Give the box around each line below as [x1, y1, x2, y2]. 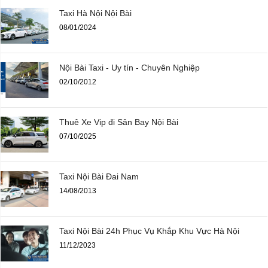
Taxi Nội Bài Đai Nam [59, 172, 139, 182]
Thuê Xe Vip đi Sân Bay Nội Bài [59, 117, 178, 127]
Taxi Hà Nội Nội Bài [59, 8, 132, 19]
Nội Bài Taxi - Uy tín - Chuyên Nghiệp [59, 63, 200, 73]
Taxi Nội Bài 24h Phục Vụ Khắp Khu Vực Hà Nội [59, 226, 239, 236]
